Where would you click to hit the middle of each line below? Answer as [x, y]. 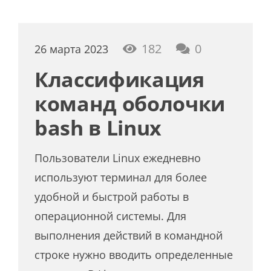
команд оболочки [130, 104]
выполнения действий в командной [129, 236]
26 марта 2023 [72, 49]
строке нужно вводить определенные [134, 255]
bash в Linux [98, 128]
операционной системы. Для [111, 216]
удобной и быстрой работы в [112, 197]
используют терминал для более [121, 178]
